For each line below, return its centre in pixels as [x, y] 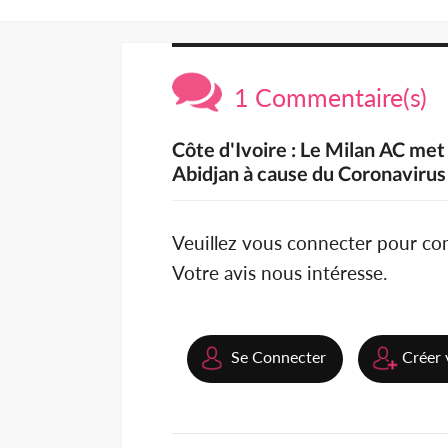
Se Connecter [278, 357]
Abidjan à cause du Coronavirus [309, 173]
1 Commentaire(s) [324, 97]
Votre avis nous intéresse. [279, 273]
